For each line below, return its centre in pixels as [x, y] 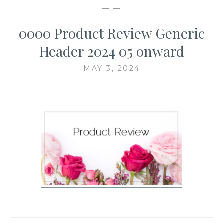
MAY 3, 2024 [112, 68]
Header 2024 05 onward [112, 51]
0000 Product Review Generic [112, 33]
